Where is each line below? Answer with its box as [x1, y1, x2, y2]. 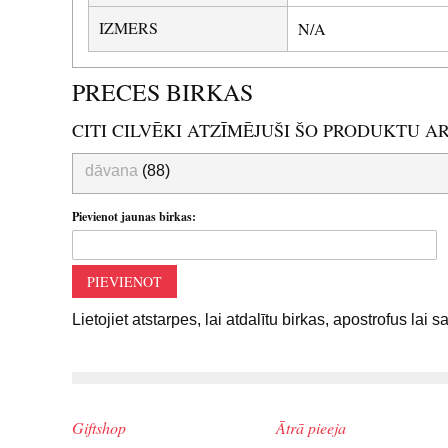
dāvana [85, 161, 138, 179]
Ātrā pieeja [276, 416, 346, 438]
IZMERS [99, 16, 158, 38]
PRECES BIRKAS [72, 75, 253, 108]
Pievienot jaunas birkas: [72, 207, 196, 225]
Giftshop [72, 416, 126, 438]
